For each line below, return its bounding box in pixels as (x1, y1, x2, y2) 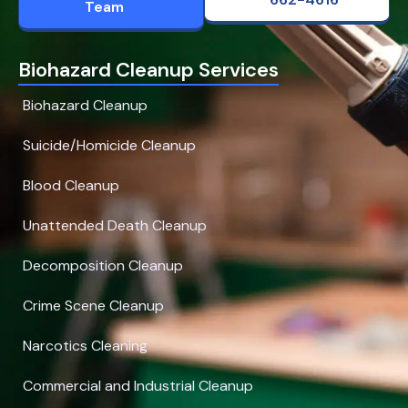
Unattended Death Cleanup (23, 216, 207, 236)
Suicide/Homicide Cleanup (23, 136, 196, 156)
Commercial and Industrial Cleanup (23, 376, 253, 396)
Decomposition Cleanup (23, 256, 183, 276)
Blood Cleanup (23, 176, 119, 196)
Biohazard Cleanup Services (18, 56, 279, 84)
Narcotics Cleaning (23, 336, 148, 356)
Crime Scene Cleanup (23, 296, 164, 316)
